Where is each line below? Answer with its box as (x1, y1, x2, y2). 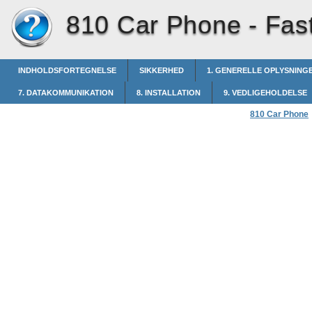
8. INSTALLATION (136, 88, 201, 97)
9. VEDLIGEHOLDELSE (224, 88, 307, 97)
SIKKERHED (139, 66, 184, 75)
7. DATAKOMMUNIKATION (18, 88, 114, 97)
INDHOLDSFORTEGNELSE (18, 66, 116, 75)
